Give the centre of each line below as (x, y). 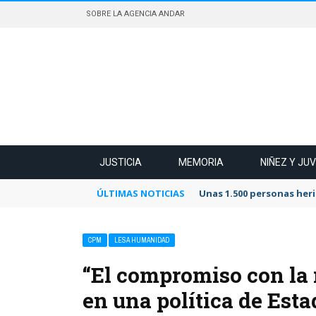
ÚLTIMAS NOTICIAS (141, 193)
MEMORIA (201, 162)
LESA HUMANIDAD (142, 240)
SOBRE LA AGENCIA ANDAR (135, 14)
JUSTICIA (121, 162)
